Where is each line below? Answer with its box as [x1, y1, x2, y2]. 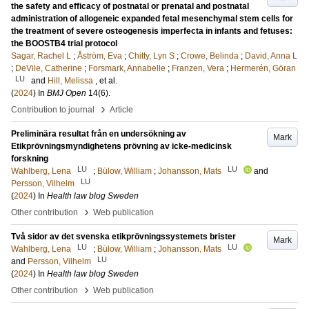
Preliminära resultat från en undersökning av [11, 129, 186, 139]
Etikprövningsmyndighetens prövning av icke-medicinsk [11, 141, 232, 151]
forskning [11, 154, 48, 163]
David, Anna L [245, 51, 297, 61]
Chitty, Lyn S [128, 51, 175, 61]
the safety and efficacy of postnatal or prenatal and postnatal [11, 1, 249, 11]
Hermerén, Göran [230, 63, 296, 73]
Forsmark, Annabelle [88, 63, 166, 73]
